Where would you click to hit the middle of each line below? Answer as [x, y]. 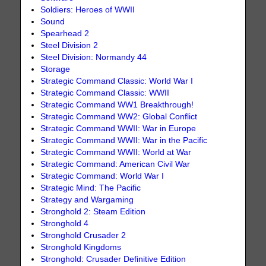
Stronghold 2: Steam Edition [93, 212]
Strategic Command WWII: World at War [116, 153]
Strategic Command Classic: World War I [117, 81]
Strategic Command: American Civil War [115, 164]
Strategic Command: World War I [102, 176]
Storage [56, 69]
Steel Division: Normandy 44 [94, 58]
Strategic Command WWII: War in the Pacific [124, 141]
